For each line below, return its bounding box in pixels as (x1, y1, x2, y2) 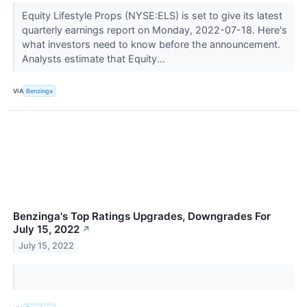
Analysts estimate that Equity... (21, 53, 168, 65)
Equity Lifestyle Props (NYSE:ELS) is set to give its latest (21, 10, 282, 22)
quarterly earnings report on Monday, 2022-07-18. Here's (21, 24, 287, 36)
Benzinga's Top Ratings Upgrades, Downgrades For (13, 209, 271, 223)
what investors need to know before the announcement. (21, 38, 280, 51)
